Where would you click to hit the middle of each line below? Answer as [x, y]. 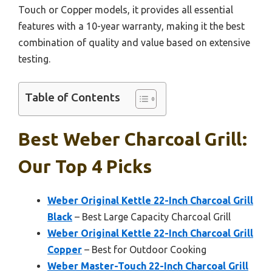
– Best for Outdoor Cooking [144, 250]
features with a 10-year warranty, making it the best [131, 26]
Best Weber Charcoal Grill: [133, 139]
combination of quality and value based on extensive [134, 43]
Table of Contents [73, 97]
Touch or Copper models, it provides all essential [126, 10]
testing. [34, 59]
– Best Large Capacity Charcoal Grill [151, 217]
